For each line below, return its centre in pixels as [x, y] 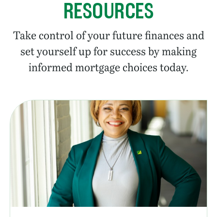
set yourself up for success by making [108, 51]
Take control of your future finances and [108, 35]
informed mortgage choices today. [108, 67]
